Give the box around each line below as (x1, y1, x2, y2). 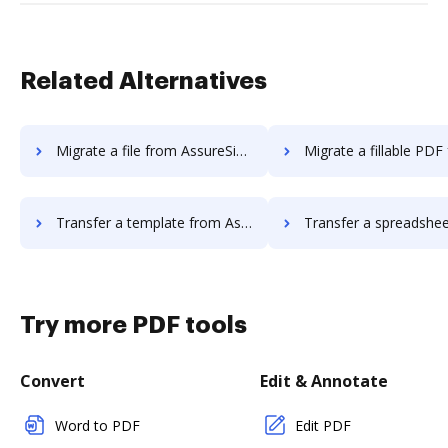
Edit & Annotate (260, 370, 388, 392)
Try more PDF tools (20, 313, 247, 337)
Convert (20, 370, 85, 392)
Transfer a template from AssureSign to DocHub (56, 213, 241, 232)
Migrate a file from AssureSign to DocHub (56, 141, 236, 160)
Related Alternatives (20, 69, 267, 93)
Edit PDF (295, 416, 351, 435)
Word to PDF (55, 416, 140, 435)
